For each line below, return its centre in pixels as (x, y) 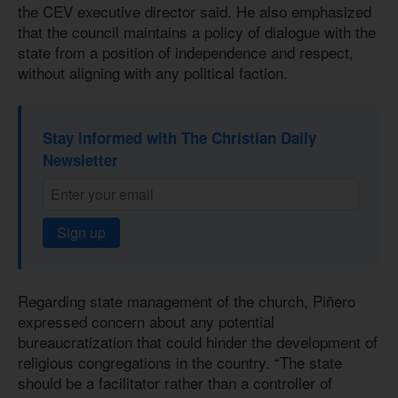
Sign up (81, 232)
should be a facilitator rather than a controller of (175, 382)
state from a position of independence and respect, (186, 52)
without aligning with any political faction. (153, 73)
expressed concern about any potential (146, 321)
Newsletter (80, 159)
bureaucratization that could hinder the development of (198, 341)
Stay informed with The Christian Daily (179, 137)
